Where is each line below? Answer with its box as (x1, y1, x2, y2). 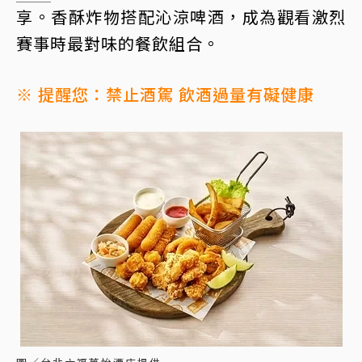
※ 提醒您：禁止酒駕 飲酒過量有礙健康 (16, 82, 314, 107)
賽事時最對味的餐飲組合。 (16, 32, 220, 56)
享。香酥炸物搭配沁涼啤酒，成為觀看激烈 (16, 5, 346, 29)
